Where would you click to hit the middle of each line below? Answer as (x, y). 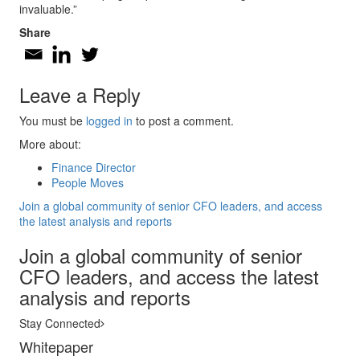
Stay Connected (60, 323)
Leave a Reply (80, 94)
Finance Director (94, 167)
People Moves (88, 182)
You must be (53, 121)
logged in (109, 121)
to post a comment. (183, 121)
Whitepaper (56, 346)
